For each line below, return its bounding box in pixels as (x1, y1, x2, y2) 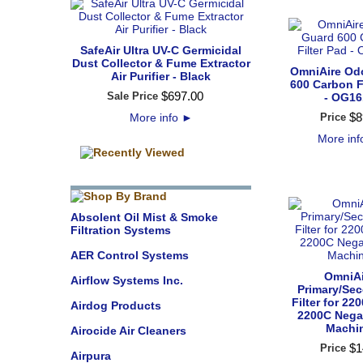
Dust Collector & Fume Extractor (71, 57, 250, 70)
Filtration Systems (70, 224, 171, 237)
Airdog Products (70, 299, 161, 312)
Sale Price (106, 90, 158, 102)
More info (129, 111, 181, 124)
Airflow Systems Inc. (70, 274, 183, 287)
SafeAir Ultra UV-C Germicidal (80, 44, 241, 57)
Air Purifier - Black (111, 70, 211, 83)
